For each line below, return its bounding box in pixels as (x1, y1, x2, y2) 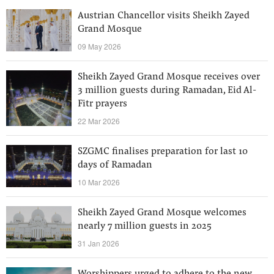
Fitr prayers (78, 99, 127, 109)
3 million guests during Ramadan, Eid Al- (78, 86, 256, 95)
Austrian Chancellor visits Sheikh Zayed (78, 11, 250, 21)
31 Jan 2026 (78, 238, 119, 248)
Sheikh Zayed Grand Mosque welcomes (78, 208, 246, 218)
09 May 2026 (78, 41, 121, 51)
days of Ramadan (78, 160, 152, 170)
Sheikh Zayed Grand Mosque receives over (78, 72, 260, 82)
